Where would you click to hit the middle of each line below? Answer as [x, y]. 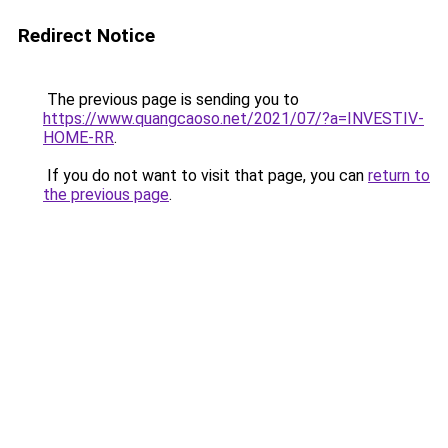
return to [399, 175]
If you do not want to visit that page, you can [205, 175]
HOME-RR [78, 137]
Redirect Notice [86, 35]
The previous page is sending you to [171, 99]
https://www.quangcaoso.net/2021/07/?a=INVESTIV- [233, 118]
